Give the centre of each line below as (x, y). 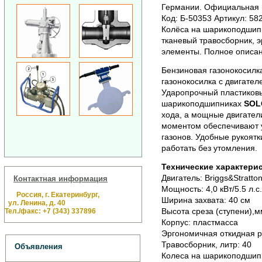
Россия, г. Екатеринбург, (56, 194)
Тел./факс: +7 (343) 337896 (50, 211)
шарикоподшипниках (201, 104)
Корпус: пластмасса (199, 222)
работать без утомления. (209, 148)
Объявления (39, 247)
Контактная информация (61, 178)
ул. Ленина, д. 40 (35, 203)
